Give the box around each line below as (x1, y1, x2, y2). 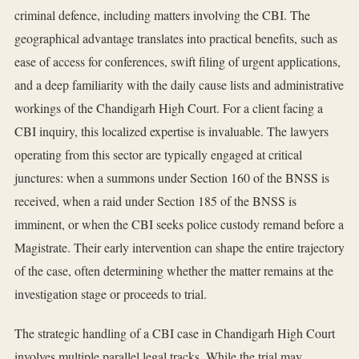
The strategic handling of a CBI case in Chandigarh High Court (14, 325, 335, 342)
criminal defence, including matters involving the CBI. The (14, 6, 310, 24)
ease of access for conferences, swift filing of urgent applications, (14, 53, 341, 71)
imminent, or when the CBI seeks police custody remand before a (14, 216, 344, 233)
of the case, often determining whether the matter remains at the (14, 262, 333, 280)
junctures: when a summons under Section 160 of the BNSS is (14, 169, 329, 187)
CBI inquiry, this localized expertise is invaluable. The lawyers (14, 123, 329, 140)
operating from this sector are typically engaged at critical (14, 146, 302, 163)
